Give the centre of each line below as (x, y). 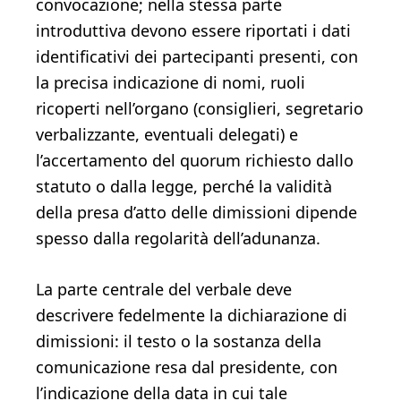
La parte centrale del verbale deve (164, 289)
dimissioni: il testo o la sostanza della (179, 341)
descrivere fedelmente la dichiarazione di (192, 315)
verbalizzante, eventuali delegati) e (167, 134)
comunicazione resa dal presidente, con (187, 367)
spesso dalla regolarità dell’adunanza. (178, 238)
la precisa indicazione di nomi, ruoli (171, 82)
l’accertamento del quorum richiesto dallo (195, 160)
